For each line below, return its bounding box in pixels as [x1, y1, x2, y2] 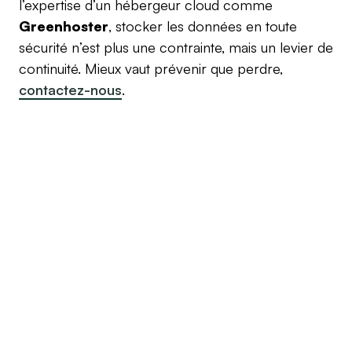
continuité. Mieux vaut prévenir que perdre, [19, 59, 283, 77]
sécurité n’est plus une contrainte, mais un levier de [19, 38, 333, 56]
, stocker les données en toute [108, 16, 297, 35]
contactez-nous [19, 80, 122, 98]
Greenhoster [19, 16, 108, 35]
